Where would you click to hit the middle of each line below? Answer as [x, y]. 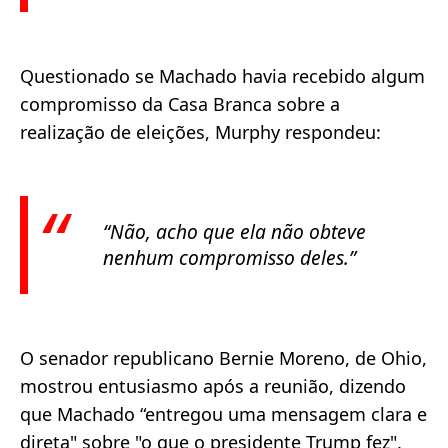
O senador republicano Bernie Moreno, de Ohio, [223, 358]
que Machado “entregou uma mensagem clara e [223, 414]
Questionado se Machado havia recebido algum [222, 76]
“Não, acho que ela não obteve [234, 232]
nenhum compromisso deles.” [229, 258]
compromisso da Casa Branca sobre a [180, 104]
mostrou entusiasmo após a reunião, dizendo [213, 386]
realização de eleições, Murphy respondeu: [200, 132]
